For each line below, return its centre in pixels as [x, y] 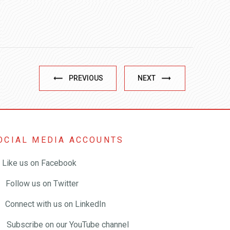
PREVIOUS [86, 78]
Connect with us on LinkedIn [54, 204]
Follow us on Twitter [41, 183]
